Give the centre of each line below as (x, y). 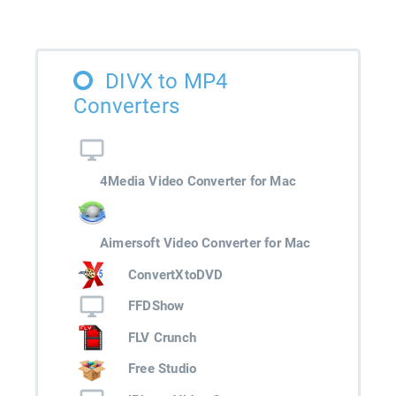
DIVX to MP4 (167, 81)
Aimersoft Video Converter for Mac (206, 244)
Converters (126, 106)
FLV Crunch (162, 337)
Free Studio (163, 369)
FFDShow (156, 306)
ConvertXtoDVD (176, 274)
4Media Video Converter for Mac (198, 181)
